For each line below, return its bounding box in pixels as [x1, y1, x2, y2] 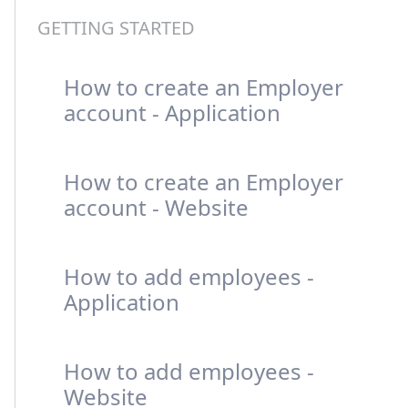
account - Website [64, 192, 249, 222]
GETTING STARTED [37, 15, 195, 40]
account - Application [64, 97, 280, 127]
